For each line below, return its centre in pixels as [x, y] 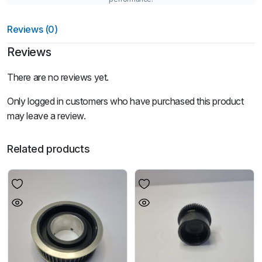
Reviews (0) [32, 29]
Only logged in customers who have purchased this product [125, 101]
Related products [49, 149]
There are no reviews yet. [58, 77]
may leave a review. [46, 116]
